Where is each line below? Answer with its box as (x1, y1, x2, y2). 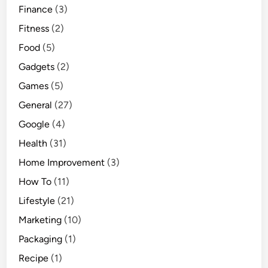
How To (19, 175, 52, 187)
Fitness (19, 22, 50, 34)
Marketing (19, 214, 62, 226)
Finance (19, 3, 53, 15)
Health (19, 137, 48, 149)
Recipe (19, 252, 49, 264)
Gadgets (19, 60, 55, 72)
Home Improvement (19, 156, 105, 168)
